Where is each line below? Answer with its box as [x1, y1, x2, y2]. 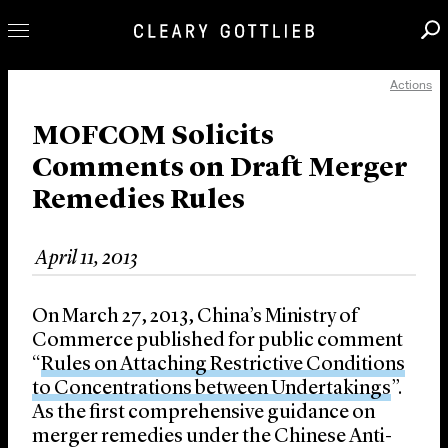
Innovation [14, 157, 167, 186]
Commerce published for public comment [32, 331, 403, 352]
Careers [14, 193, 118, 222]
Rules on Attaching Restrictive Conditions [41, 355, 405, 376]
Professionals [14, 85, 198, 114]
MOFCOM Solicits [32, 123, 274, 152]
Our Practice [14, 121, 183, 150]
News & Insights [14, 229, 233, 258]
